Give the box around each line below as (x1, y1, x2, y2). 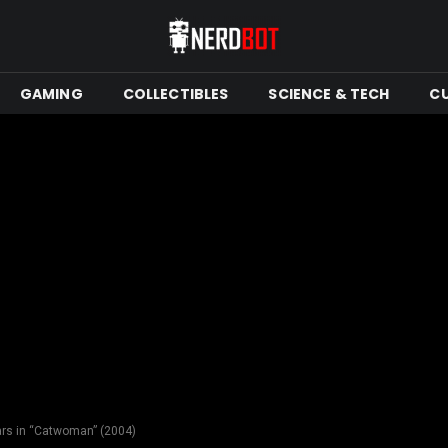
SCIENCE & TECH (268, 83, 390, 104)
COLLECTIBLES (122, 83, 229, 104)
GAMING (19, 83, 83, 104)
